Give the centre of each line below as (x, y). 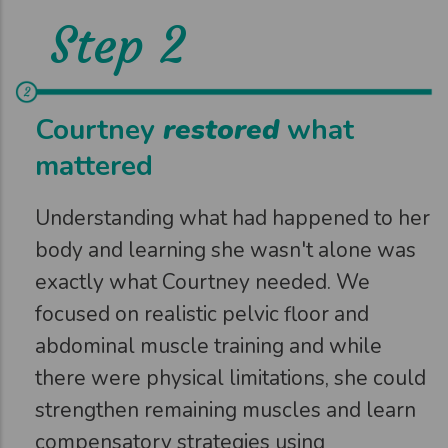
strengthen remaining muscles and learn (225, 409)
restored (221, 129)
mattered (94, 165)
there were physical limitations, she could (230, 377)
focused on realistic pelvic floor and (202, 313)
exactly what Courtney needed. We (202, 281)
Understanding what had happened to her (232, 217)
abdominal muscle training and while (208, 345)
